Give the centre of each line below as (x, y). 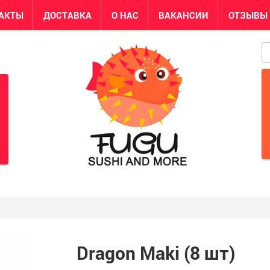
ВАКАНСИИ (184, 15)
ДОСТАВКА (67, 15)
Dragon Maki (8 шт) (155, 253)
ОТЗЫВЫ (248, 15)
